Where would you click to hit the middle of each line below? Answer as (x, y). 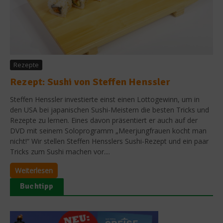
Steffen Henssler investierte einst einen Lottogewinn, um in (105, 99)
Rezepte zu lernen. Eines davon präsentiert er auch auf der (104, 120)
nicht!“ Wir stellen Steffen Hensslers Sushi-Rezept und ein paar (109, 141)
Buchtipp (37, 186)
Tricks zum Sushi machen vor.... (60, 151)
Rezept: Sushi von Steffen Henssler (90, 82)
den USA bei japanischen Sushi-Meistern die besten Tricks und (110, 110)
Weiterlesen (34, 170)
